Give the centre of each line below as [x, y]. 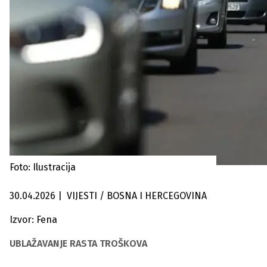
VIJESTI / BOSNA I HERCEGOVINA [153, 196]
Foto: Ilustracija [43, 167]
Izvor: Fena [33, 220]
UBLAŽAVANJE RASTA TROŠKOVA [78, 243]
